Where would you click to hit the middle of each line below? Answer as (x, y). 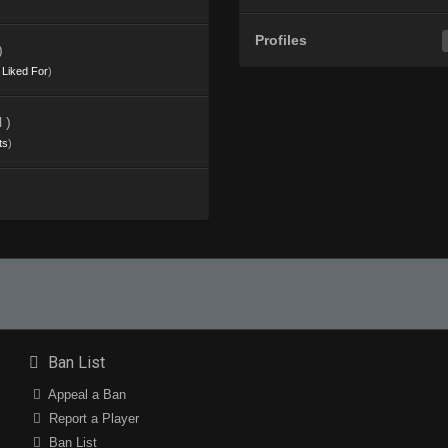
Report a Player (92, 419)
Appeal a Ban (86, 395)
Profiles (281, 40)
